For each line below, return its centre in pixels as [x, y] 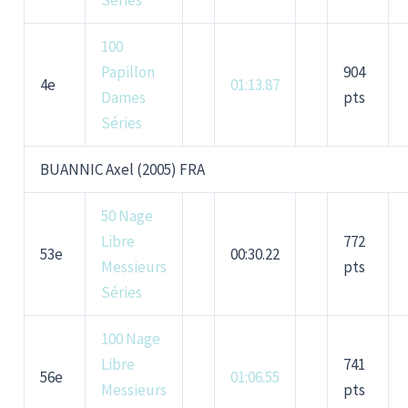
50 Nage [127, 216]
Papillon [128, 72]
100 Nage [131, 339]
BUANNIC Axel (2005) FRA [123, 170]
